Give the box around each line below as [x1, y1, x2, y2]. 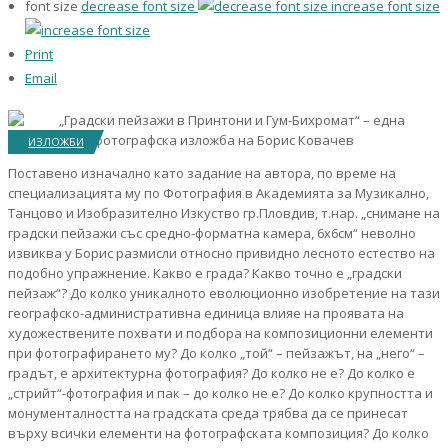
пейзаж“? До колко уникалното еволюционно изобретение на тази [8, 284, 440, 302]
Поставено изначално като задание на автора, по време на [8, 164, 396, 182]
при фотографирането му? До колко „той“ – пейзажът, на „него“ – [8, 344, 425, 362]
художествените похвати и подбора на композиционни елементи [8, 324, 433, 342]
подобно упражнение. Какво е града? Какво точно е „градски [8, 264, 402, 282]
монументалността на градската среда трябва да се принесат [8, 404, 408, 422]
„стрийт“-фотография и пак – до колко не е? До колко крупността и [8, 384, 433, 402]
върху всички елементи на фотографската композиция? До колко [8, 424, 429, 442]
